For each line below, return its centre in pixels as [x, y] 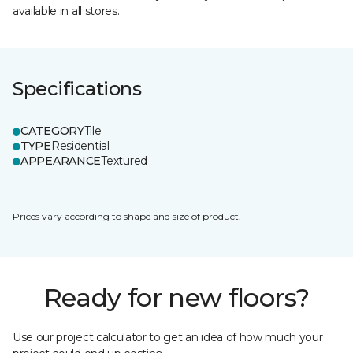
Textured [124, 161]
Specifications [77, 89]
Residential [80, 146]
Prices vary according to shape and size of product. [127, 216]
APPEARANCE [61, 161]
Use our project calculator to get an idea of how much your [168, 337]
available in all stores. [66, 11]
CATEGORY [52, 131]
